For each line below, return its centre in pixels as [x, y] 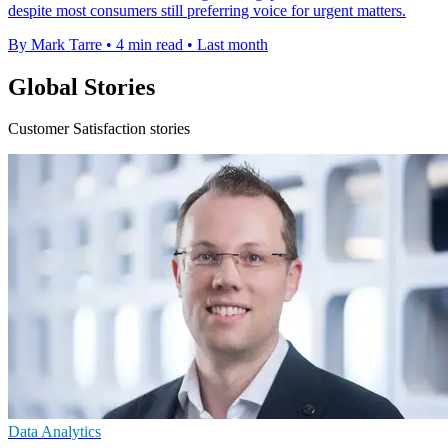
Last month [232, 44]
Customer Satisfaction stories [99, 129]
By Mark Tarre [55, 44]
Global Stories [81, 86]
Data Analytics [54, 432]
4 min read [149, 44]
